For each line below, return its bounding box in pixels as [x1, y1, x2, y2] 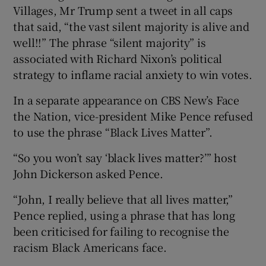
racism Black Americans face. [13, 239, 167, 255]
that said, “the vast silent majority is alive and [13, 18, 249, 34]
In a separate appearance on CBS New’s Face [13, 91, 240, 107]
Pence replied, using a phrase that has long [13, 207, 235, 223]
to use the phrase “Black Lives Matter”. [13, 123, 213, 140]
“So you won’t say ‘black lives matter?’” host [13, 149, 237, 165]
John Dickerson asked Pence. [13, 165, 164, 181]
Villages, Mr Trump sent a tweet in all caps [13, 2, 233, 18]
